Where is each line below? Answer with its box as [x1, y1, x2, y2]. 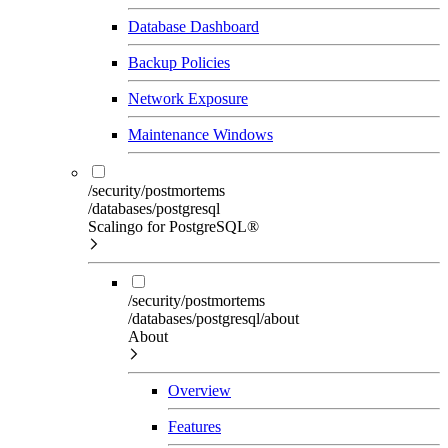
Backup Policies [128, 53, 230, 71]
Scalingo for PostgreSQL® [88, 217, 259, 235]
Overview [168, 381, 231, 399]
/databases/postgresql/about [128, 309, 299, 327]
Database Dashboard [128, 17, 259, 35]
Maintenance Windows [128, 125, 273, 143]
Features [168, 417, 221, 435]
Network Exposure [128, 89, 248, 107]
